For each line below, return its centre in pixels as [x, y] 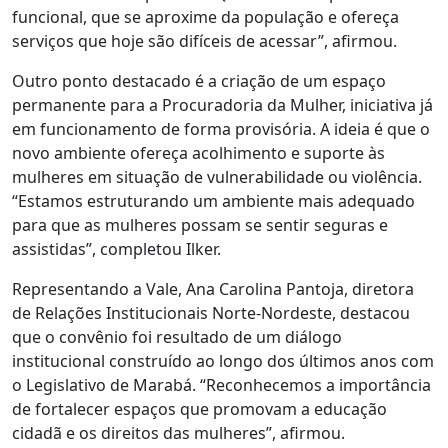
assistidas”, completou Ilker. [116, 248]
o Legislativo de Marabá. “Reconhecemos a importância [221, 384]
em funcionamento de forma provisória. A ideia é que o [221, 128]
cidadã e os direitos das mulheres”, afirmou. [178, 432]
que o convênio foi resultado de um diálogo [177, 336]
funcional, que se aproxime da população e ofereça [205, 16]
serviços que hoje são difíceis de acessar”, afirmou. [204, 40]
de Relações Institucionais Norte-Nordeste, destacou [211, 312]
